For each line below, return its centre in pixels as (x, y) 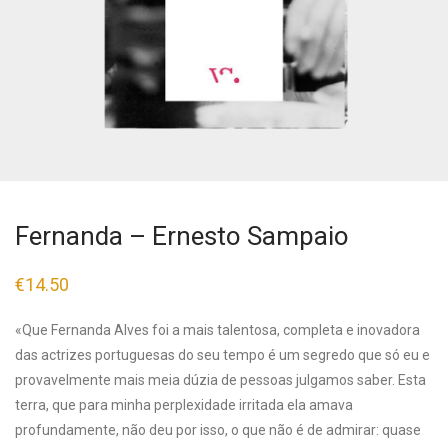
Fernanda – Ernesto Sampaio (182, 236)
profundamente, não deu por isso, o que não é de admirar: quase (218, 430)
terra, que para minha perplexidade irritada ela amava (184, 405)
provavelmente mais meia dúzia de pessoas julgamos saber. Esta (220, 380)
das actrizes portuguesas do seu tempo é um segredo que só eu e (222, 355)
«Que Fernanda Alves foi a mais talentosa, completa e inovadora (217, 330)
